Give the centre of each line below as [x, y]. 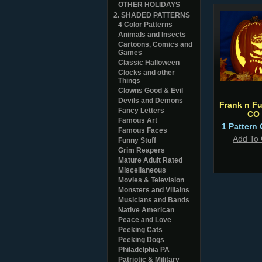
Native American [146, 210]
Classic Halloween [149, 63]
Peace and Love [145, 220]
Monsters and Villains [154, 190]
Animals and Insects [152, 35]
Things [129, 81]
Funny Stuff [137, 140]
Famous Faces [143, 130]
